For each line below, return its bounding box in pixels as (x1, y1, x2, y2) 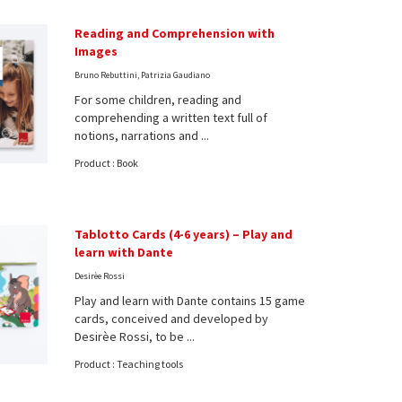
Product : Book (74, 155, 139, 170)
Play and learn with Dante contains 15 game (74, 292, 306, 309)
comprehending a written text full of (74, 109, 268, 126)
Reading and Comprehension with (74, 24, 275, 41)
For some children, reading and (74, 91, 242, 108)
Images (74, 42, 118, 59)
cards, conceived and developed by (74, 310, 269, 327)
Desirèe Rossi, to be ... (74, 328, 196, 345)
